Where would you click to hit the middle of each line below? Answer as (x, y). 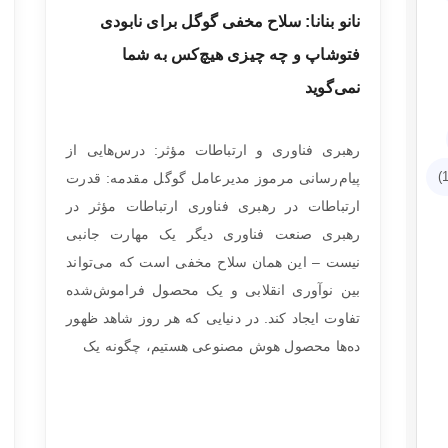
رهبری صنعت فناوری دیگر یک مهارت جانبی (213, 234)
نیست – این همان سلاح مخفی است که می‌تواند (213, 262)
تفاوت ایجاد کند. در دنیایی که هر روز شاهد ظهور (213, 318)
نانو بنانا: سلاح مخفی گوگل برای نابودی (230, 21)
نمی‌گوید (332, 87)
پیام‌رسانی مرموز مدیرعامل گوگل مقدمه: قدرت (213, 178)
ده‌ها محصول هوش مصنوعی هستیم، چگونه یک (221, 346)
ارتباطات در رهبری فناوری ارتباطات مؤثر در (213, 206)
